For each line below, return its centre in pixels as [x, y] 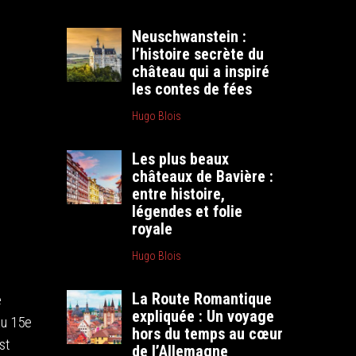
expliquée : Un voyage [203, 316]
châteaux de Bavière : [203, 176]
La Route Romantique [202, 299]
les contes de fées [192, 89]
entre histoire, [179, 194]
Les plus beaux [181, 159]
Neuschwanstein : [190, 37]
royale [153, 229]
